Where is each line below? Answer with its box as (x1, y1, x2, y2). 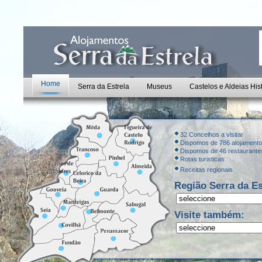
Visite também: (171, 209, 244, 220)
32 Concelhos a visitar (180, 131, 243, 138)
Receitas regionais (180, 166, 233, 173)
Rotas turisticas (180, 156, 225, 163)
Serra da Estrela (78, 82, 129, 91)
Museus (147, 82, 172, 91)
